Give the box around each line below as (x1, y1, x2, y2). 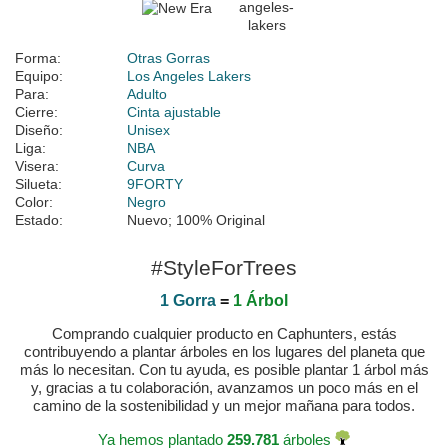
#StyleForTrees (151, 256, 297, 280)
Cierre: (15, 104, 58, 121)
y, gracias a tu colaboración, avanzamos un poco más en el (30, 379, 418, 397)
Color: (15, 194, 53, 211)
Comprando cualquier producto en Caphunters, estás (51, 325, 397, 343)
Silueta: (15, 176, 62, 193)
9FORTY (127, 176, 183, 193)
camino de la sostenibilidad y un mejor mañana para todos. (33, 397, 415, 415)
